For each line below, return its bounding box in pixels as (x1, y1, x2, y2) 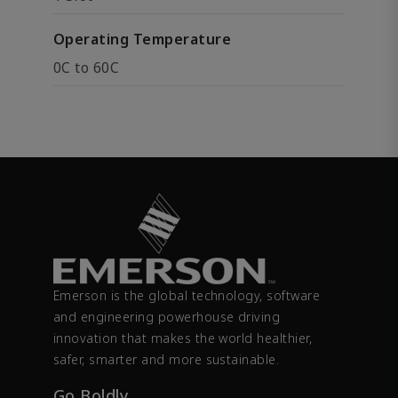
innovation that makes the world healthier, (53, 330, 313, 347)
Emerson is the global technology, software (53, 287, 321, 305)
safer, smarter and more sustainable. (53, 351, 280, 369)
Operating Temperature (53, 29, 232, 49)
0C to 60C (53, 58, 120, 77)
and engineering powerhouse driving (53, 308, 281, 326)
